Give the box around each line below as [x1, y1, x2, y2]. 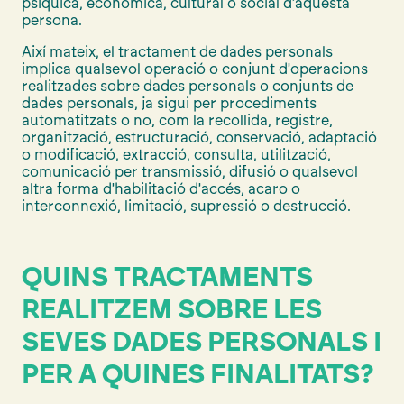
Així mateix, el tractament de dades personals [22, 42, 333, 60]
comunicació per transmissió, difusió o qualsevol [22, 162, 358, 180]
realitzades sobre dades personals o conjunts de [22, 77, 353, 95]
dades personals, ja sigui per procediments [22, 94, 317, 112]
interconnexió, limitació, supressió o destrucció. [22, 197, 351, 215]
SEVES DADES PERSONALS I [22, 324, 381, 358]
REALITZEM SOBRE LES [22, 291, 322, 326]
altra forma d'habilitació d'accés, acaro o [22, 179, 300, 197]
